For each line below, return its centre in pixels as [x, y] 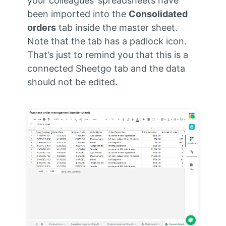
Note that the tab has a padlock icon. [107, 41]
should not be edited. [72, 82]
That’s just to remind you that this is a [107, 55]
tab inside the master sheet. [117, 28]
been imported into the [78, 14]
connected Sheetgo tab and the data [106, 69]
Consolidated [158, 14]
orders [41, 28]
